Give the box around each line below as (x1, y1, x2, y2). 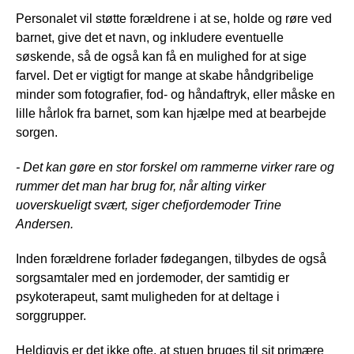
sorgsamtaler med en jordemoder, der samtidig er (16, 270, 289, 284)
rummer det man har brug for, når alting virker (16, 179, 265, 193)
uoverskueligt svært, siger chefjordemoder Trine (16, 198, 281, 212)
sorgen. (16, 125, 58, 139)
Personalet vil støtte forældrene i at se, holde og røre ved (16, 11, 332, 25)
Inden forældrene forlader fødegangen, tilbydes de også (16, 251, 326, 265)
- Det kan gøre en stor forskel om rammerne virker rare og (16, 160, 334, 174)
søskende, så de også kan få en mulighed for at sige (16, 49, 307, 63)
